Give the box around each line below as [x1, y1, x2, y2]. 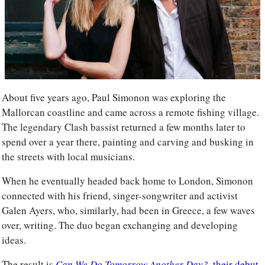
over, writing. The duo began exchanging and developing [2, 218, 238, 232]
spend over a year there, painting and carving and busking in [2, 135, 254, 149]
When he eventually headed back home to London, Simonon [2, 174, 253, 188]
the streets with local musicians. [2, 150, 137, 164]
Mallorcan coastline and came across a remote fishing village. [2, 105, 259, 119]
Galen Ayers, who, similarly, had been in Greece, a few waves [2, 203, 255, 218]
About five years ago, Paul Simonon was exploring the [2, 91, 226, 105]
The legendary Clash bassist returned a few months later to [2, 120, 245, 134]
